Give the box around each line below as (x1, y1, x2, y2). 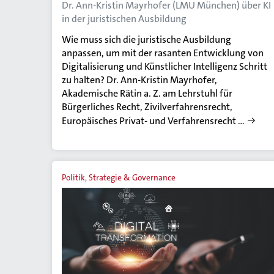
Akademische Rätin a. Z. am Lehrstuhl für (62, 86, 232, 100)
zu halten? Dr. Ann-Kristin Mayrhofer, (62, 73, 217, 86)
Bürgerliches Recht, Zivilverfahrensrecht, (62, 100, 232, 113)
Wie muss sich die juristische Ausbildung (62, 32, 231, 46)
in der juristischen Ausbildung (62, 12, 187, 25)
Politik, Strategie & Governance (62, 172, 176, 183)
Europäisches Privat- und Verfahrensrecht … (62, 114, 245, 127)
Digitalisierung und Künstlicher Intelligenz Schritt (62, 59, 267, 73)
